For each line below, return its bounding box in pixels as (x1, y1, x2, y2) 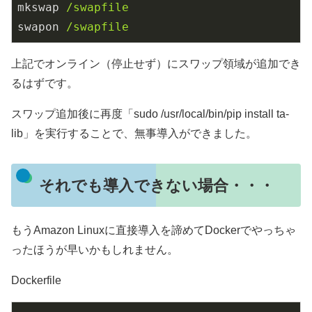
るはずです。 (11, 77, 78, 89)
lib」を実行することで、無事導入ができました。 (11, 127, 257, 139)
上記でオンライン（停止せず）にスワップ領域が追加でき (11, 57, 301, 70)
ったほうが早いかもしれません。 (11, 243, 178, 256)
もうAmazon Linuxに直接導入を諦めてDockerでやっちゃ (11, 224, 296, 236)
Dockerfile (11, 274, 61, 286)
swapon (17, 19, 59, 33)
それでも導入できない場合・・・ (38, 176, 274, 194)
